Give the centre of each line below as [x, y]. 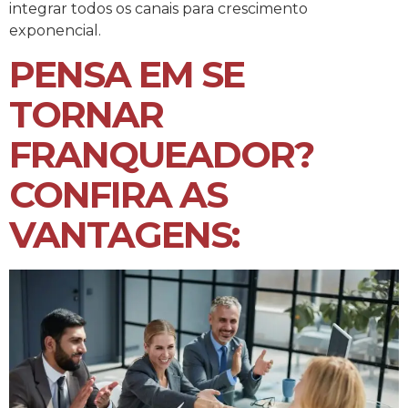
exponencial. [55, 31]
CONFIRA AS [118, 195]
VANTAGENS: [124, 235]
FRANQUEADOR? [161, 155]
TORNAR [86, 115]
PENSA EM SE [127, 75]
